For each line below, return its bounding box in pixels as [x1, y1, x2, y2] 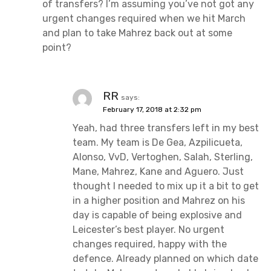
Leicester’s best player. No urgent [73, 224, 224, 236]
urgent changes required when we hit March [42, 13, 246, 25]
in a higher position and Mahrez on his [73, 195, 245, 207]
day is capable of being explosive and [73, 209, 242, 221]
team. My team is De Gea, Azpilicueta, [73, 137, 243, 149]
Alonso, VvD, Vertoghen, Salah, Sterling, [73, 151, 253, 163]
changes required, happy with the [73, 238, 227, 250]
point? [42, 42, 71, 54]
